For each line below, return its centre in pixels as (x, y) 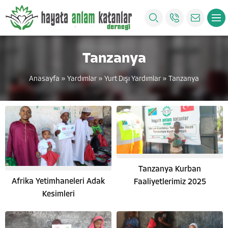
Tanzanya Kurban (170, 170)
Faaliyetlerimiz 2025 (170, 182)
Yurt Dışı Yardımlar (133, 79)
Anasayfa (44, 79)
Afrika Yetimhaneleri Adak (58, 181)
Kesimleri (58, 194)
